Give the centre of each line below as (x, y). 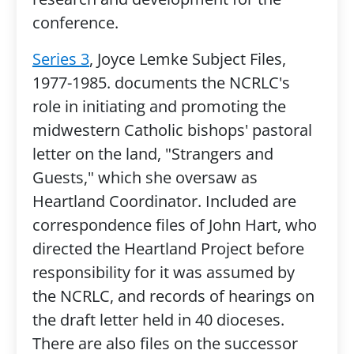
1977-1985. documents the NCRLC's (161, 83)
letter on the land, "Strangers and (153, 154)
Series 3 (60, 59)
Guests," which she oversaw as (145, 177)
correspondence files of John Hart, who (174, 225)
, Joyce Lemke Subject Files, (187, 59)
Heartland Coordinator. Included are (164, 201)
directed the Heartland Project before (168, 249)
